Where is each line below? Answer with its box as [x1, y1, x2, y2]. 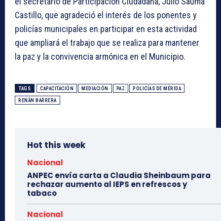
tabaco [27, 188, 57, 199]
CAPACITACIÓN [40, 86, 74, 92]
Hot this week [27, 139, 85, 151]
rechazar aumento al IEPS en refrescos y [27, 179, 187, 190]
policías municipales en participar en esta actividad [15, 24, 197, 35]
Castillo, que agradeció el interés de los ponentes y [15, 10, 197, 21]
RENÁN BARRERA [18, 98, 57, 104]
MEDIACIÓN [81, 86, 109, 92]
